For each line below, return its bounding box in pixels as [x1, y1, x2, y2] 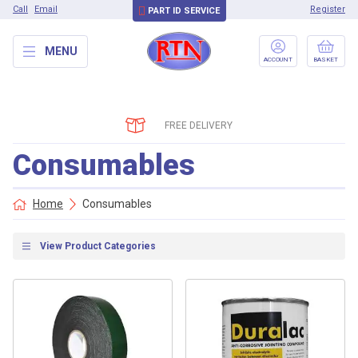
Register [310, 4, 345, 14]
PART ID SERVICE [147, 6, 220, 16]
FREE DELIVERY [165, 119, 233, 131]
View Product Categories [40, 241, 156, 252]
